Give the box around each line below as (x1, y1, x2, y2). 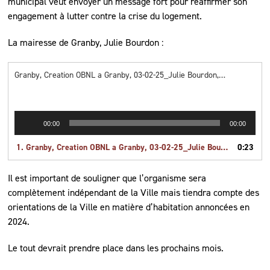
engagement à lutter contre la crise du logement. (8, 9, 202, 22)
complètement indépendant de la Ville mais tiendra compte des (8, 186, 260, 199)
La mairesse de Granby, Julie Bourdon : (8, 36, 164, 49)
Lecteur (14, 110, 41, 122)
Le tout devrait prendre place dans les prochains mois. (8, 241, 224, 254)
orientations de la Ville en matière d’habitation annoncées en (8, 200, 250, 213)
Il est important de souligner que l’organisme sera (8, 171, 207, 184)
